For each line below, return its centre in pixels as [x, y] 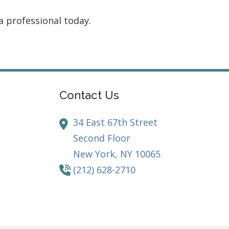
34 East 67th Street [116, 122]
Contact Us [89, 95]
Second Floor [102, 138]
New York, [97, 154]
